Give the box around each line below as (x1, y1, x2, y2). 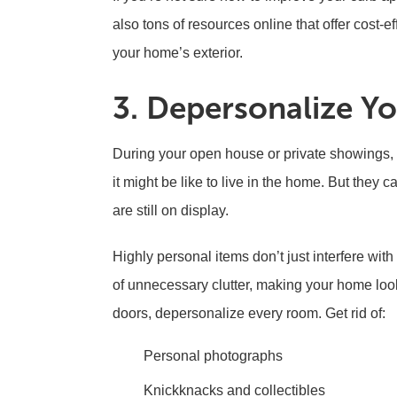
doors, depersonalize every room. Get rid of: (113, 306, 385, 321)
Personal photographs (144, 348, 283, 363)
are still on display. (113, 203, 232, 218)
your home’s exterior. (113, 45, 246, 60)
